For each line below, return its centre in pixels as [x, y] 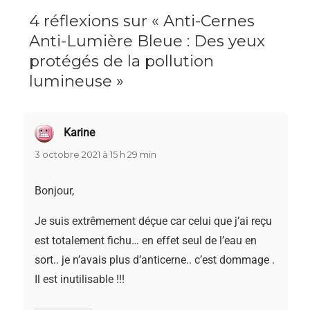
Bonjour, [55, 191]
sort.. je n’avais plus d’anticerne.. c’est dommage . [155, 260]
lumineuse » [77, 81]
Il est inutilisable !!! [80, 280]
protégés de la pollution [122, 61]
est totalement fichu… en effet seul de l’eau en [146, 241]
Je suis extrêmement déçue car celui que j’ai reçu [154, 221]
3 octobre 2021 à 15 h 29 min [96, 155]
